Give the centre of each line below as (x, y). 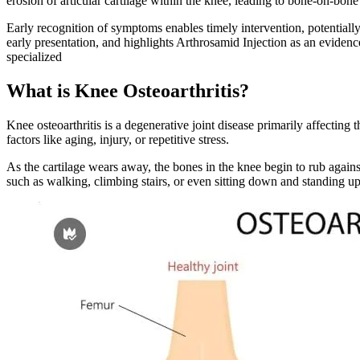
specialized (34, 56)
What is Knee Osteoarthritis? (128, 90)
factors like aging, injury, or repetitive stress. (119, 139)
